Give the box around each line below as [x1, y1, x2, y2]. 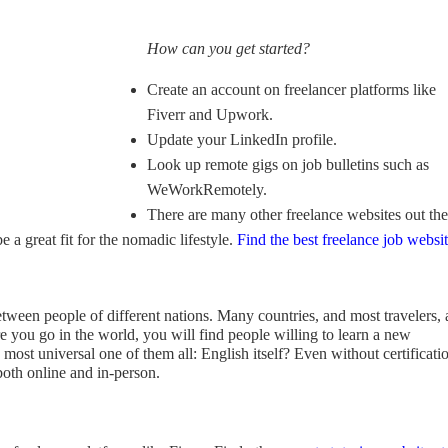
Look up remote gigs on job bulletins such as [147, 156, 429, 173]
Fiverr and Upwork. [147, 106, 273, 123]
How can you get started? [147, 40, 310, 57]
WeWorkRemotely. [147, 181, 267, 198]
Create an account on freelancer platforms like [147, 81, 436, 98]
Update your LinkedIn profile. [147, 131, 337, 148]
